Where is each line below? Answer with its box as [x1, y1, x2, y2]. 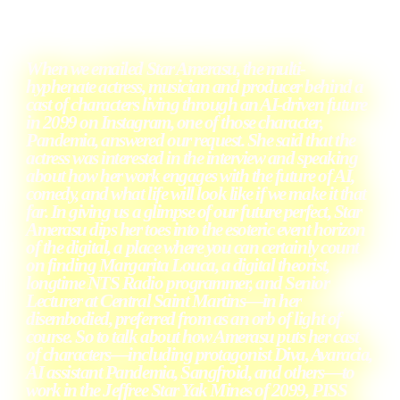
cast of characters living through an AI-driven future [26, 94, 367, 114]
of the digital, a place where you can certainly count [26, 237, 359, 257]
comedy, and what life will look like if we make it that [26, 183, 366, 204]
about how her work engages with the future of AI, [26, 165, 354, 186]
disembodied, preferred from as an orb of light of [26, 308, 341, 329]
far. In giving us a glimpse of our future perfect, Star [26, 201, 362, 221]
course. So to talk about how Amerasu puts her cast [26, 326, 359, 346]
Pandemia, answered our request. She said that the [26, 129, 355, 150]
